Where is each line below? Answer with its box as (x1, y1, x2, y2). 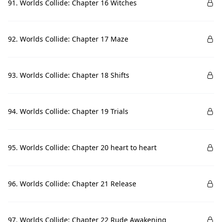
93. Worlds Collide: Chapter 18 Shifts (8, 70, 129, 80)
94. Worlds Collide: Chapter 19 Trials (8, 107, 128, 116)
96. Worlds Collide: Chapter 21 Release (8, 179, 136, 188)
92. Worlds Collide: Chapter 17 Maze (8, 34, 128, 44)
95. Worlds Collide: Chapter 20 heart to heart (8, 143, 157, 152)
